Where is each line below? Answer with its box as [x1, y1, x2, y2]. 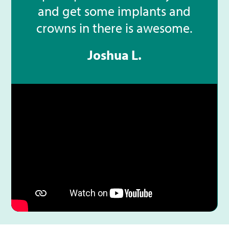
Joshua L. [87, 47, 142, 64]
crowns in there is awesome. [36, 19, 193, 37]
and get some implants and [38, 3, 191, 20]
